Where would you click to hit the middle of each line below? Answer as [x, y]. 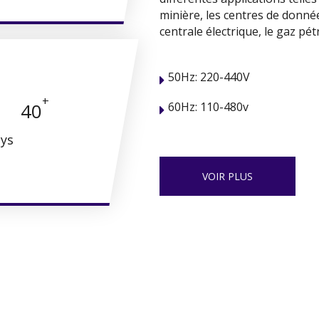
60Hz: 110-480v [208, 107]
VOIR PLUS [228, 176]
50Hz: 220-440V [209, 77]
